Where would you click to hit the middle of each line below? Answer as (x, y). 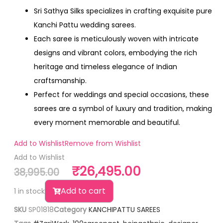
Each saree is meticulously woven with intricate (116, 39)
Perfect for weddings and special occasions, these (121, 95)
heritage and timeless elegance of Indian (106, 67)
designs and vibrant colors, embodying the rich (115, 53)
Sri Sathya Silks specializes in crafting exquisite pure (123, 11)
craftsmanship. (60, 81)
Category (70, 210)
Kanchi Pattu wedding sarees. (85, 25)
